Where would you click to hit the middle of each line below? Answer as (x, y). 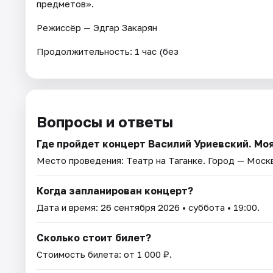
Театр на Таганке (165, 161)
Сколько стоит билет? (94, 238)
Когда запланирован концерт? (115, 191)
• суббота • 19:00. (220, 207)
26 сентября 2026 (140, 207)
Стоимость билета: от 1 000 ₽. (104, 254)
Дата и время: (69, 207)
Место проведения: (81, 161)
